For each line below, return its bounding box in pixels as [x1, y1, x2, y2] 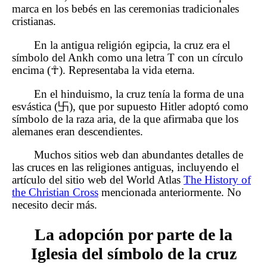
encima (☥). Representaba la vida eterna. [12, 64, 195, 77]
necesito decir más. [12, 198, 97, 212]
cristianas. [12, 15, 56, 28]
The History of [184, 173, 251, 187]
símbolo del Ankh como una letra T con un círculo [12, 51, 243, 64]
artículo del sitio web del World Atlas [12, 173, 184, 187]
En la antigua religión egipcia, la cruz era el [34, 39, 231, 52]
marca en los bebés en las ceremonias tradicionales [12, 2, 239, 15]
